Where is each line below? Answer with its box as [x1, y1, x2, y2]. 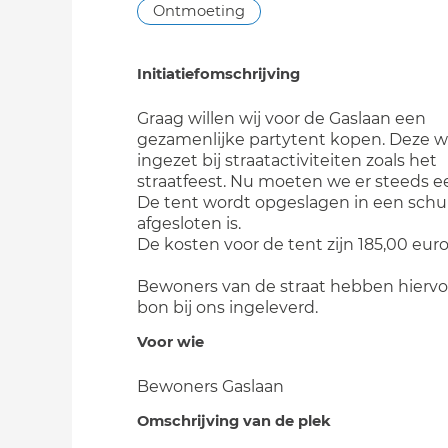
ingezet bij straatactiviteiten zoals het [137, 151, 437, 170]
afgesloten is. [137, 214, 241, 233]
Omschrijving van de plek [137, 412, 331, 430]
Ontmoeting [153, 2, 245, 20]
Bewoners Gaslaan [137, 377, 284, 396]
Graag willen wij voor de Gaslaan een [137, 109, 426, 128]
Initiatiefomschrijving [137, 65, 300, 83]
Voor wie [137, 333, 204, 351]
